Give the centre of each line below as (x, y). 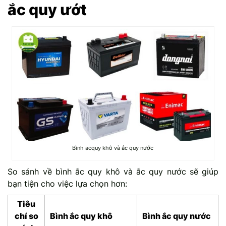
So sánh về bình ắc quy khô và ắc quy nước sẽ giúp (113, 172)
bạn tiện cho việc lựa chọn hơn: (67, 184)
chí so (26, 216)
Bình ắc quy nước (177, 216)
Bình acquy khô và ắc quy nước (113, 148)
